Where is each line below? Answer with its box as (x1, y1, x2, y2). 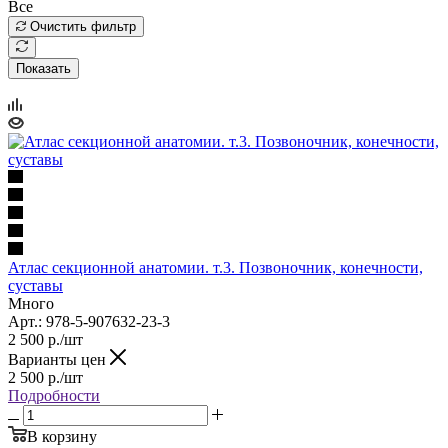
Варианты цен (8, 350, 110, 368)
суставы (8, 276, 63, 294)
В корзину (27, 427, 97, 445)
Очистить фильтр (30, 18, 136, 34)
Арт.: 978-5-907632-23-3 (8, 312, 170, 330)
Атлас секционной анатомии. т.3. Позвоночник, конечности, (8, 258, 423, 276)
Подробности (8, 386, 100, 404)
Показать (16, 60, 71, 76)
